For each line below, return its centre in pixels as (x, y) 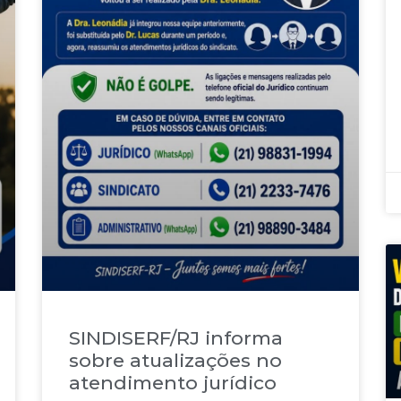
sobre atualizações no (175, 360)
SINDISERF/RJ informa (175, 337)
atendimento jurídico (172, 382)
